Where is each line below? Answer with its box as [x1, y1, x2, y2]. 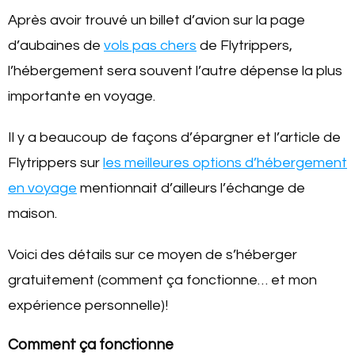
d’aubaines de [8, 37, 104, 53]
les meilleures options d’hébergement [103, 155, 347, 170]
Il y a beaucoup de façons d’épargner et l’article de [8, 129, 341, 145]
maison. [8, 205, 57, 221]
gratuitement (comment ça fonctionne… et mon [8, 272, 317, 288]
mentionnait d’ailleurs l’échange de [77, 180, 305, 196]
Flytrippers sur [8, 155, 103, 170]
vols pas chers [104, 37, 197, 53]
